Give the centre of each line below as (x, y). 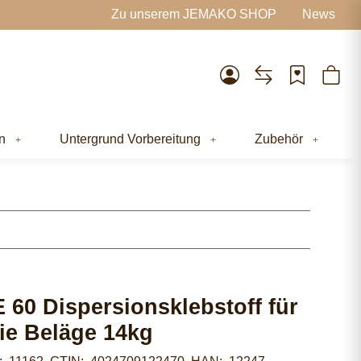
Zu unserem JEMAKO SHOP (194, 15)
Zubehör (279, 139)
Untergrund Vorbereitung (130, 139)
